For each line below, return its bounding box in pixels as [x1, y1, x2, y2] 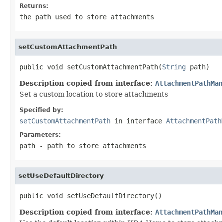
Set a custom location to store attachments [19, 90, 168, 98]
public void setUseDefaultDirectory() [19, 191, 162, 200]
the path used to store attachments [19, 12, 154, 21]
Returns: [19, 2, 49, 9]
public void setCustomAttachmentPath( [19, 62, 162, 71]
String [162, 62, 186, 71]
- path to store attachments [35, 141, 146, 150]
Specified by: [19, 106, 63, 113]
